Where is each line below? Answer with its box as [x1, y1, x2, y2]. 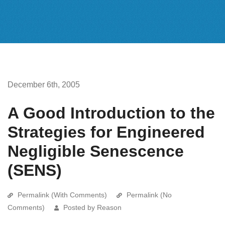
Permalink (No [127, 190, 172, 199]
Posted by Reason [63, 203, 122, 211]
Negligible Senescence [8, 142, 184, 160]
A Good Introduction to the [8, 103, 215, 122]
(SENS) [8, 161, 62, 179]
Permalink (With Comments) [18, 190, 107, 199]
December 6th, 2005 [8, 80, 80, 89]
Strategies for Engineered [8, 123, 205, 141]
